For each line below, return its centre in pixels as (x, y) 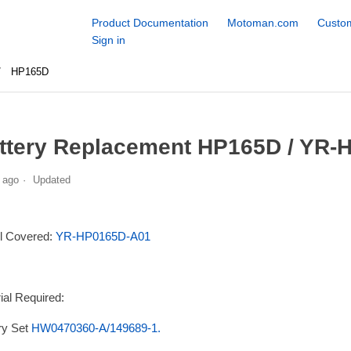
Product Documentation (150, 23)
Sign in (108, 40)
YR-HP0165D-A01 (103, 236)
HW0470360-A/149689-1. (96, 327)
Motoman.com (262, 23)
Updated (51, 179)
